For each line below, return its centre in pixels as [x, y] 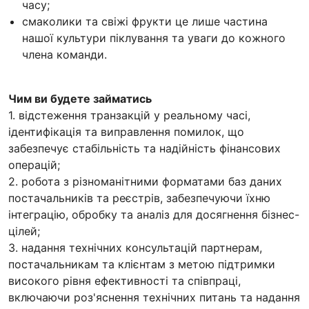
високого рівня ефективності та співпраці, [124, 280]
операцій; [34, 165]
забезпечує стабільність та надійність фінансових [144, 148]
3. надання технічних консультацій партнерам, [135, 247]
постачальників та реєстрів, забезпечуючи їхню [139, 198]
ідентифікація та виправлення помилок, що [126, 131]
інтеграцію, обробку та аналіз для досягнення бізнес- [154, 214]
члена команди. [64, 54]
